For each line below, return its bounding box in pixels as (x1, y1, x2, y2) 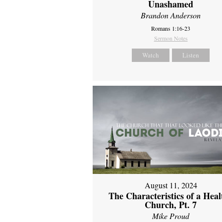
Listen (182, 51, 200, 60)
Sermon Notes (154, 34, 188, 43)
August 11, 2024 (144, 179, 197, 190)
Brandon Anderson (141, 10, 201, 21)
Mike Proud (152, 210, 190, 221)
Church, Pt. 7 (145, 198, 197, 211)
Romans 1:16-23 (151, 24, 191, 33)
